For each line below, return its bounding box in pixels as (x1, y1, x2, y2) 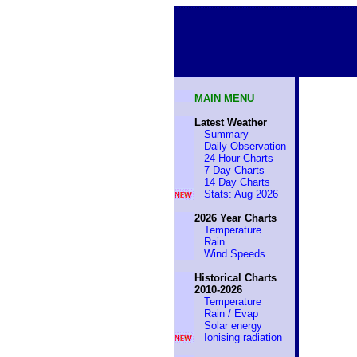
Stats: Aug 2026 (203, 188, 278, 200)
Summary (203, 128, 249, 140)
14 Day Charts (203, 176, 270, 188)
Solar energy (203, 320, 262, 331)
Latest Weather (194, 116, 267, 128)
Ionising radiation (203, 331, 282, 343)
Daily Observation (203, 140, 286, 152)
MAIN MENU (194, 92, 254, 104)
